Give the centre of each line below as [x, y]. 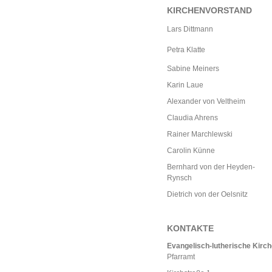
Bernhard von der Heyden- [211, 167]
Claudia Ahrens [192, 118]
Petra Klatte [186, 50]
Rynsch [179, 178]
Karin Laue [185, 85]
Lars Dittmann [190, 29]
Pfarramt [181, 257]
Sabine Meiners [193, 69]
